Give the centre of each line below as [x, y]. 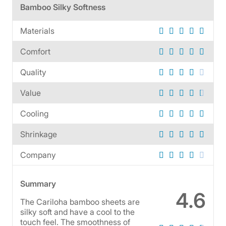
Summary [38, 183]
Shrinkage [39, 134]
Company [38, 155]
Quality [33, 72]
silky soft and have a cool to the [77, 212]
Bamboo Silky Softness [63, 7]
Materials [37, 31]
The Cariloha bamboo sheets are [80, 202]
